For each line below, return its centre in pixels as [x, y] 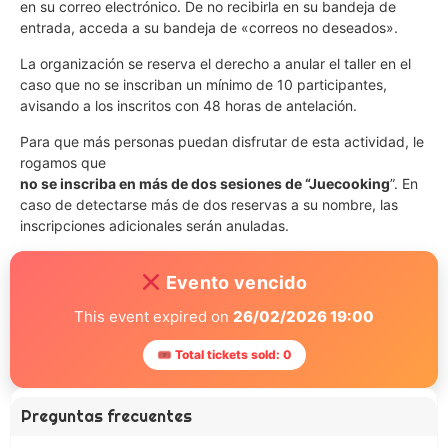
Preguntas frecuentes [106, 416]
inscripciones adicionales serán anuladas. [154, 225]
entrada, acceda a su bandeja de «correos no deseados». [209, 27]
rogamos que [65, 162]
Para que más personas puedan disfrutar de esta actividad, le [222, 141]
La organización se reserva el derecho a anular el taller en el [215, 63]
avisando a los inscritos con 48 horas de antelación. [188, 105]
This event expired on [153, 316]
